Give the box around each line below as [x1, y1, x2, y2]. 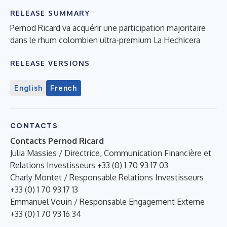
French [50, 83, 77, 93]
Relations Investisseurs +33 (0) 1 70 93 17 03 [10, 160, 168, 170]
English [14, 83, 43, 93]
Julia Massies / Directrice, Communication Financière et [10, 147, 211, 158]
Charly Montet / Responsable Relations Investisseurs [10, 172, 204, 182]
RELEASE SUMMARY [10, 8, 90, 17]
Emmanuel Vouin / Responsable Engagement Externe [10, 196, 205, 207]
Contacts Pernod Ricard [10, 135, 104, 146]
